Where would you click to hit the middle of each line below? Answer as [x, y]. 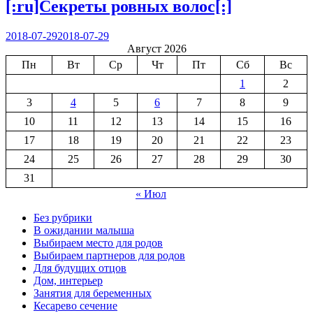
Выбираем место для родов [98, 242]
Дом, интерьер [68, 280]
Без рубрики [63, 217]
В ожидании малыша [84, 230]
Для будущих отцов [80, 268]
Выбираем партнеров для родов [109, 255]
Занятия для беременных [93, 293]
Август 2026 [156, 48]
